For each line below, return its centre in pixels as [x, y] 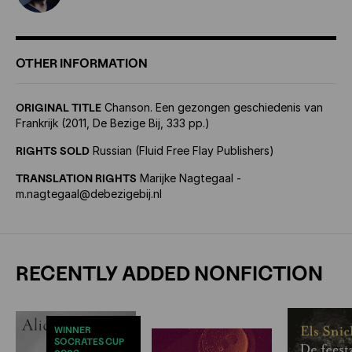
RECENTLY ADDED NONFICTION [169, 273]
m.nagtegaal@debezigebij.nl [89, 194]
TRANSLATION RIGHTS [76, 178]
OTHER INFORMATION [82, 63]
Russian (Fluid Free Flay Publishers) [182, 150]
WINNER [73, 330]
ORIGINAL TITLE [59, 107]
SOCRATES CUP [89, 342]
